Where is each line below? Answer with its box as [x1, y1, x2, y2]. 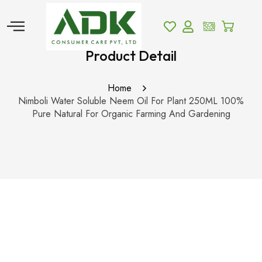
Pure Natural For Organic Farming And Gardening [32, 107, 230, 121]
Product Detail [85, 47, 177, 65]
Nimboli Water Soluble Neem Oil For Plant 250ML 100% [18, 94, 244, 108]
